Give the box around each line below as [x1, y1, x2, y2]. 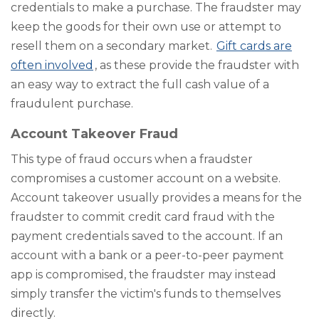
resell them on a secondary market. [11, 38, 215, 53]
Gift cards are [216, 38, 292, 53]
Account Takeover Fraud [11, 125, 178, 142]
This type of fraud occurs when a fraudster [11, 152, 253, 166]
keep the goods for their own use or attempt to [11, 19, 281, 33]
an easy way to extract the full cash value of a [11, 77, 269, 91]
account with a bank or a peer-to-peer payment [11, 248, 284, 262]
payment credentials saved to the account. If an [11, 229, 283, 243]
